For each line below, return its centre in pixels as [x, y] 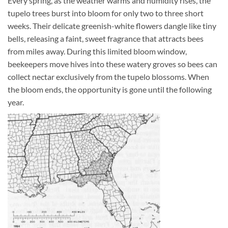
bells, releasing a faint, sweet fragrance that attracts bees [106, 39]
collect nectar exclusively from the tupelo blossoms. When [108, 77]
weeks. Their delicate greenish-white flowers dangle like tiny [112, 26]
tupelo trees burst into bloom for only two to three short [106, 13]
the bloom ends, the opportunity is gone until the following [110, 90]
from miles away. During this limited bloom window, [97, 51]
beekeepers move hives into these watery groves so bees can [112, 64]
